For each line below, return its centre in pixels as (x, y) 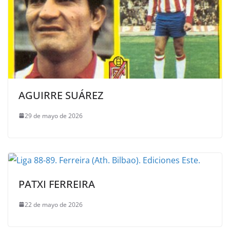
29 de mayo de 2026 (54, 116)
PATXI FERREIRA (57, 184)
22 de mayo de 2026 (54, 204)
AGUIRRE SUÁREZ (61, 95)
